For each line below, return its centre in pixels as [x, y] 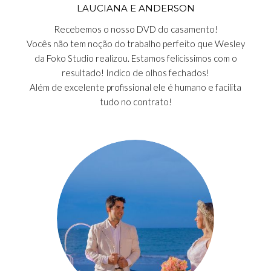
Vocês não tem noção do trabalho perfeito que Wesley [135, 44]
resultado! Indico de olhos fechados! [135, 73]
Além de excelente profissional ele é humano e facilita [135, 87]
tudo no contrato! [135, 102]
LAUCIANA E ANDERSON [135, 8]
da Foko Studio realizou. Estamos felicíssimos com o [135, 58]
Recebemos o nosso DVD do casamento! [135, 29]
